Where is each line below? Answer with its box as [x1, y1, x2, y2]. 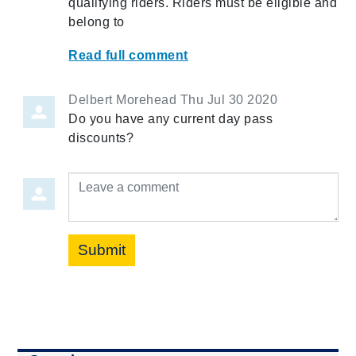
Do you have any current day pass [68, 112, 273, 126]
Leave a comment [68, 174, 180, 188]
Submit [78, 242, 126, 259]
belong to [68, 15, 125, 29]
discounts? [68, 131, 134, 145]
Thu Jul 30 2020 [180, 93, 278, 107]
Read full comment [68, 48, 188, 63]
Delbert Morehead [68, 93, 177, 107]
